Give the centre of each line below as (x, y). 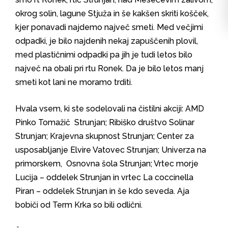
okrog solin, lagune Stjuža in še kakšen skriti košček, (112, 13)
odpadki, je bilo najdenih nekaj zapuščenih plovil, (107, 41)
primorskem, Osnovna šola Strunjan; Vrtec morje (107, 164)
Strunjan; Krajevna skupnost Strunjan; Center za (105, 136)
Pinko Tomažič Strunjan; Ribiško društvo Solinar (105, 122)
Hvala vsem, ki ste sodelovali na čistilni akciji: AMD (111, 109)
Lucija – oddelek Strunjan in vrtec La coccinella (104, 177)
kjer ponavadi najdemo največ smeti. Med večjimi (109, 27)
